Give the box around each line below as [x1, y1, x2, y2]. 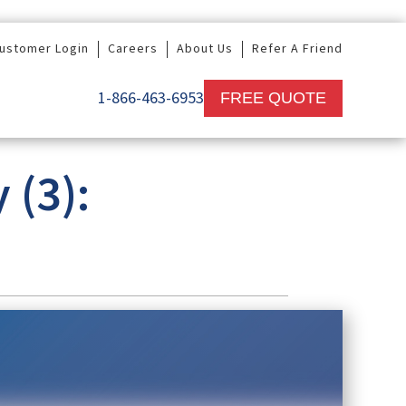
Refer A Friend [252, 40, 343, 58]
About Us [177, 40, 233, 58]
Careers [108, 40, 158, 58]
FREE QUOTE [220, 88, 326, 107]
